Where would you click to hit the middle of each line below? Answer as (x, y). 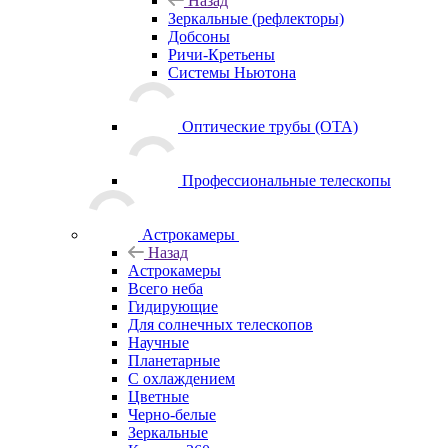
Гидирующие (173, 306)
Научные (158, 342)
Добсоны (199, 36)
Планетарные (174, 360)
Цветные (158, 396)
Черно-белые (172, 414)
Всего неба (165, 288)
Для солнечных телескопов (220, 324)
